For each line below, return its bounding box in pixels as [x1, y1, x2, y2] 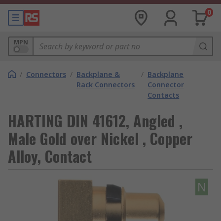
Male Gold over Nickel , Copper [8, 127, 192, 149]
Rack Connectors [76, 80, 135, 89]
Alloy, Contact [8, 145, 92, 167]
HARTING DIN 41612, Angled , [8, 110, 183, 132]
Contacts [147, 90, 180, 100]
